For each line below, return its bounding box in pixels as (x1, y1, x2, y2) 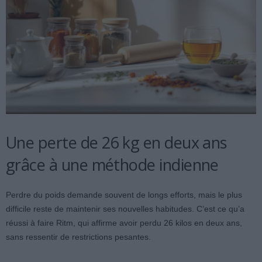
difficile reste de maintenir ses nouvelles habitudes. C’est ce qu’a (6, 204, 244, 213)
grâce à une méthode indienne (6, 154, 219, 175)
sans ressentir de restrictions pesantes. (6, 232, 151, 242)
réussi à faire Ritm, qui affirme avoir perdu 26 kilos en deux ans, (6, 218, 242, 227)
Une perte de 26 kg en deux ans (6, 132, 227, 153)
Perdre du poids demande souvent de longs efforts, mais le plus (6, 190, 242, 199)
